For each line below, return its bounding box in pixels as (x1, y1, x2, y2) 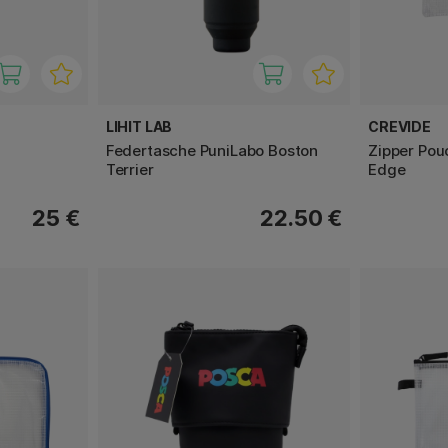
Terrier (105, 159, 154, 179)
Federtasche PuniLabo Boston (105, 140, 319, 160)
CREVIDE (368, 117, 431, 135)
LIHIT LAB (105, 117, 173, 135)
